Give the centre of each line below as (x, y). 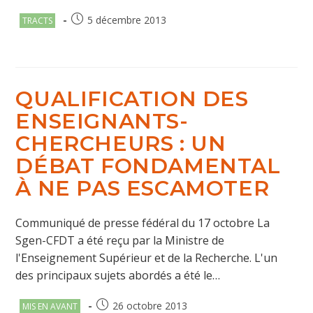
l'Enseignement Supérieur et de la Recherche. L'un (147, 258)
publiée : (89, 34)
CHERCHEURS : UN (121, 144)
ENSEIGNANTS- (102, 121)
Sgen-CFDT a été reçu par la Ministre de (120, 240)
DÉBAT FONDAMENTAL (148, 166)
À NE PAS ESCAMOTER (143, 188)
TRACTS (38, 21)
